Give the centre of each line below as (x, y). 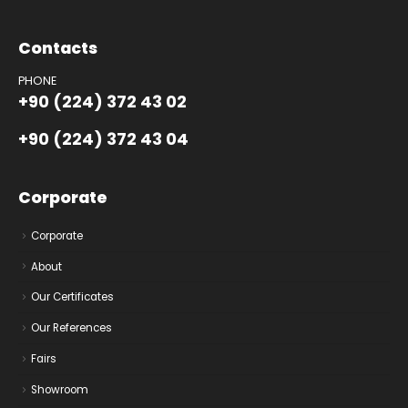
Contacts (58, 48)
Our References (71, 328)
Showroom (60, 389)
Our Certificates (72, 297)
